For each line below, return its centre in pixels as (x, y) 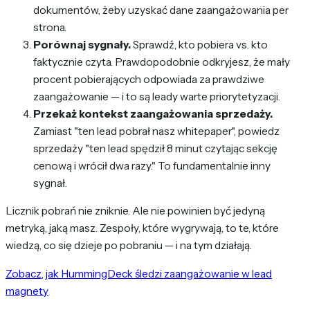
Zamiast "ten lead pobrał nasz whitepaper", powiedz (156, 131)
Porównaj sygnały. (82, 44)
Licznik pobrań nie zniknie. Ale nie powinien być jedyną (135, 211)
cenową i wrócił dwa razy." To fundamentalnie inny (152, 165)
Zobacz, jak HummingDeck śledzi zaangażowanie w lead (139, 273)
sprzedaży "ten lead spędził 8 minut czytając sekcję (155, 148)
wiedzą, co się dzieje (55, 246)
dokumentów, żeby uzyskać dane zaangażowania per (161, 10)
